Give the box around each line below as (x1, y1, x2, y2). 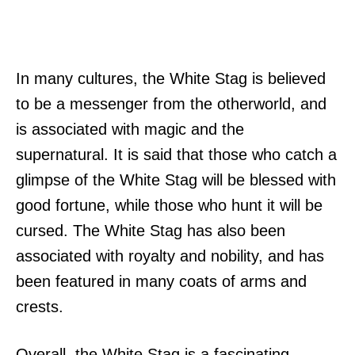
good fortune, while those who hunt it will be (16, 196, 323, 214)
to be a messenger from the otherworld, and (16, 94, 326, 113)
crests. (16, 297, 63, 315)
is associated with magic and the (16, 120, 244, 138)
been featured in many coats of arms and (16, 272, 307, 290)
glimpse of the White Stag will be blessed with (16, 170, 336, 189)
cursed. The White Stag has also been (16, 221, 285, 239)
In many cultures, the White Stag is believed (16, 69, 326, 87)
